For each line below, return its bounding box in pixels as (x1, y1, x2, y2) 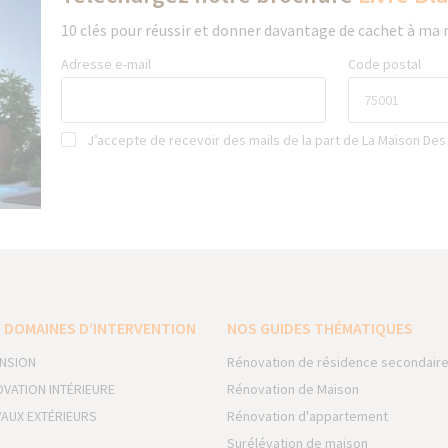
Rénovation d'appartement (227, 407, 389, 426)
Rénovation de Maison (227, 380, 360, 399)
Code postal (348, 55, 422, 73)
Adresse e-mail (60, 55, 151, 73)
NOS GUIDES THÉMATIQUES (227, 318, 414, 339)
